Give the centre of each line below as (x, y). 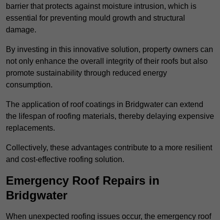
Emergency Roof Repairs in (83, 181)
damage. (21, 30)
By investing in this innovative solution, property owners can (110, 50)
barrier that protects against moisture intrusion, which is (101, 6)
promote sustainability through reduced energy (86, 73)
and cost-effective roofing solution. (65, 160)
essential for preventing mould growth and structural (96, 18)
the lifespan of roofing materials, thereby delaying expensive (110, 116)
